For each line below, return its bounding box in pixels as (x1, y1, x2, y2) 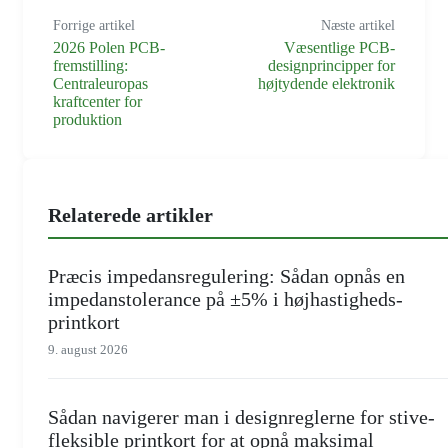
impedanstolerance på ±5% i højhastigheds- (48, 288, 403, 311)
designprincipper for (268, 56, 395, 74)
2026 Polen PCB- (53, 38, 165, 56)
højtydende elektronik (258, 74, 395, 92)
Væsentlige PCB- (284, 38, 395, 56)
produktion (53, 110, 122, 128)
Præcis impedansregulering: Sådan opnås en (48, 265, 405, 288)
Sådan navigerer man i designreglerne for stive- (48, 405, 435, 428)
